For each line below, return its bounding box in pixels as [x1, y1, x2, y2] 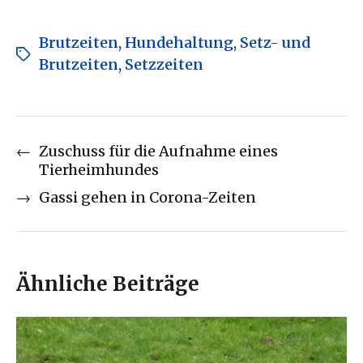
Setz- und [240, 33, 310, 53]
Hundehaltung [125, 33, 233, 53]
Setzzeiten [125, 55, 203, 75]
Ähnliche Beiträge [16, 271, 199, 297]
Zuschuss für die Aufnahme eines [39, 142, 278, 161]
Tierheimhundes [39, 160, 159, 180]
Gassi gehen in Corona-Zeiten [39, 188, 256, 207]
